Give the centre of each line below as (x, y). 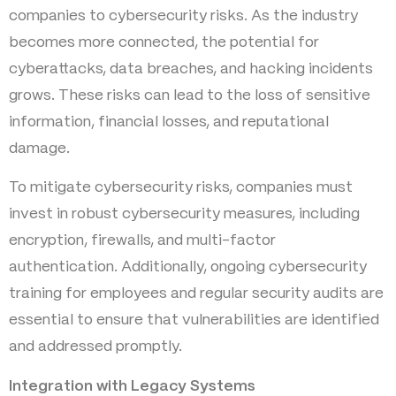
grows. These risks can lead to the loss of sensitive (190, 96)
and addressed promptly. (95, 347)
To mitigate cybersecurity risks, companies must (181, 188)
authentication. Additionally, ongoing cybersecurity (188, 267)
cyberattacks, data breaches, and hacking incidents (191, 69)
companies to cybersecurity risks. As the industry (183, 16)
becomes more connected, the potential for (164, 43)
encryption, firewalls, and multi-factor (142, 241)
